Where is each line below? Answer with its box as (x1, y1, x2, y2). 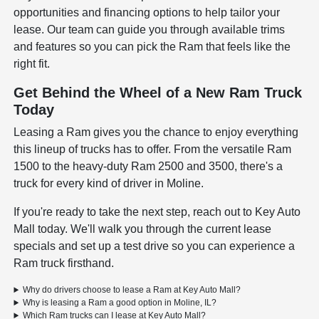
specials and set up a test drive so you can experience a (14, 240, 296, 253)
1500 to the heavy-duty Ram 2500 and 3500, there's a (14, 160, 283, 173)
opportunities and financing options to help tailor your (14, 6, 281, 19)
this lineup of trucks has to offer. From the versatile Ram (14, 143, 292, 156)
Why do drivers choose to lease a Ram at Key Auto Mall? (23, 285, 241, 296)
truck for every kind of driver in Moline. (14, 177, 204, 190)
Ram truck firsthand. (14, 257, 115, 270)
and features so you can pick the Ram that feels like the (14, 41, 291, 53)
